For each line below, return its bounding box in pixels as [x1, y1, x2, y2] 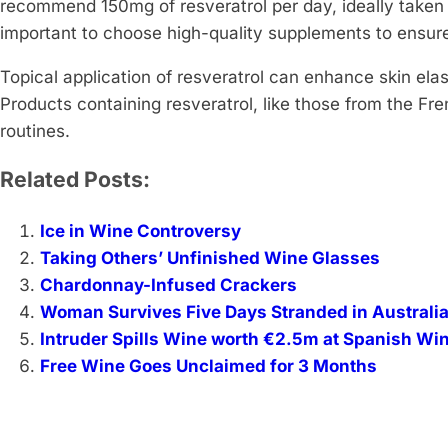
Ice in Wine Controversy [40, 221, 241, 242]
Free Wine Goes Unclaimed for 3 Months [40, 356, 377, 377]
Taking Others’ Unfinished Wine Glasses [40, 248, 380, 269]
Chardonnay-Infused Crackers [40, 275, 297, 296]
